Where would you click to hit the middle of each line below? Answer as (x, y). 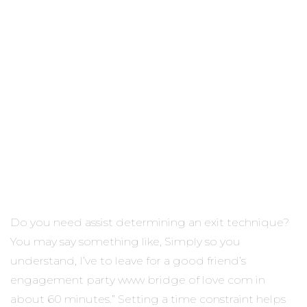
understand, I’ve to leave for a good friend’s (128, 261)
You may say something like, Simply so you (125, 242)
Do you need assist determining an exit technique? (150, 223)
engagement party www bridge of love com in (138, 280)
